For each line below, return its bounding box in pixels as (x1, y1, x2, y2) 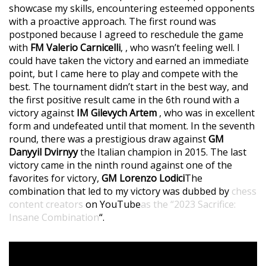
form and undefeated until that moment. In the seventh (9, 119, 255, 132)
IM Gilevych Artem (77, 106, 159, 119)
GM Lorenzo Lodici (102, 171, 185, 185)
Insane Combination (9, 210, 99, 224)
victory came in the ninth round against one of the (9, 158, 232, 172)
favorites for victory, (9, 171, 102, 185)
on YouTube (85, 197, 141, 211)
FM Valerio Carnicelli (30, 40, 121, 54)
